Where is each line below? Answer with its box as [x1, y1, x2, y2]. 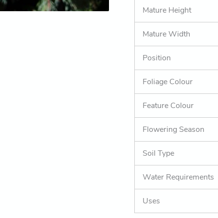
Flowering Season [143, 124, 205, 135]
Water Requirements [143, 172, 215, 183]
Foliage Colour [143, 76, 193, 88]
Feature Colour [143, 100, 194, 111]
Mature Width [143, 29, 191, 40]
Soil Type [143, 148, 175, 159]
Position [143, 53, 171, 64]
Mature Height [143, 5, 192, 16]
